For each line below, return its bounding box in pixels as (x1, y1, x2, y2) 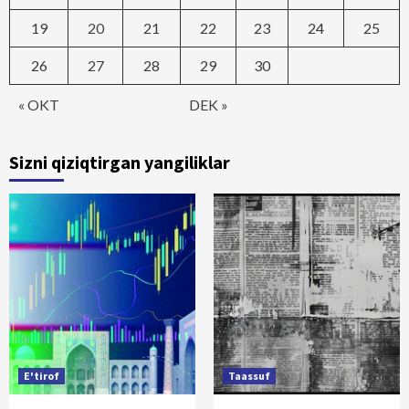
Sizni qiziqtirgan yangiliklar (9, 150, 230, 173)
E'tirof (24, 368, 59, 383)
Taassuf (228, 368, 270, 383)
